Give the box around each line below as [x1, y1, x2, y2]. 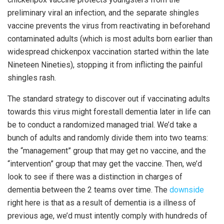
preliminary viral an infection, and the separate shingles [7, 7, 199, 17]
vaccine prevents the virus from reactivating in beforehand [7, 20, 210, 30]
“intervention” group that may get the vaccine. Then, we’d [7, 158, 202, 168]
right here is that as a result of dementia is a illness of [7, 197, 196, 207]
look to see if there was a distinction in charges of [7, 171, 182, 181]
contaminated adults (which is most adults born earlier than [7, 33, 212, 43]
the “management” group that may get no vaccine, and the [7, 145, 206, 155]
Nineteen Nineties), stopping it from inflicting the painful [7, 59, 202, 69]
